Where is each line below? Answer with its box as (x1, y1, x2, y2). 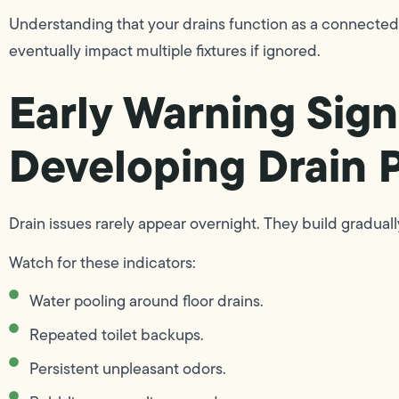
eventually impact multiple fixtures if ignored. (9, 38, 321, 62)
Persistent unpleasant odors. (28, 356, 226, 380)
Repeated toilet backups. (28, 322, 204, 346)
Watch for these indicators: (9, 251, 196, 275)
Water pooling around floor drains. (28, 289, 264, 313)
